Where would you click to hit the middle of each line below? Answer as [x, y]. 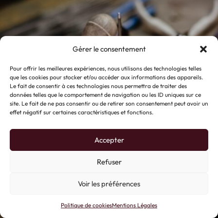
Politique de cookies [86, 205]
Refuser [109, 162]
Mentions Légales [135, 205]
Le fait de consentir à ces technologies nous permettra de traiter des [98, 86]
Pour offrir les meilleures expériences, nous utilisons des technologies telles [106, 68]
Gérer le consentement [109, 49]
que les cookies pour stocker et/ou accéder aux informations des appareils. [106, 77]
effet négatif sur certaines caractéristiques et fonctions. [82, 112]
